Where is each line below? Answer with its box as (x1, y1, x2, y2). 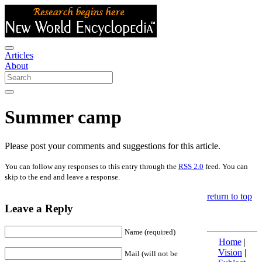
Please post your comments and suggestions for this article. (5, 140, 220, 151)
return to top (206, 191, 252, 201)
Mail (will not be (125, 249, 178, 258)
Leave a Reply (5, 202, 73, 215)
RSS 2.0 (178, 161, 204, 171)
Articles (5, 50, 33, 60)
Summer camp (5, 106, 122, 128)
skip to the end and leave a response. (5, 172, 120, 181)
